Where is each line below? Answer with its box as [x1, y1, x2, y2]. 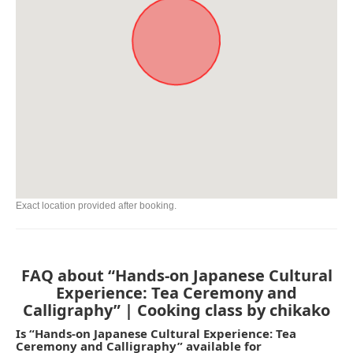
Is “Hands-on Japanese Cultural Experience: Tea [16, 325, 296, 342]
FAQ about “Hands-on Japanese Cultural [20, 265, 333, 287]
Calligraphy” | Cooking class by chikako [23, 299, 330, 321]
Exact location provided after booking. [16, 200, 176, 212]
